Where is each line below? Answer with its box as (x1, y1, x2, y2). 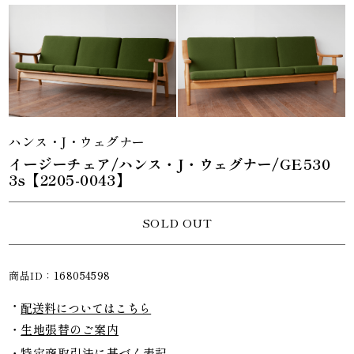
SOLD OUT (141, 214, 213, 232)
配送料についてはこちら (21, 299, 152, 317)
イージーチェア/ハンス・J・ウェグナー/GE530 (9, 153, 331, 175)
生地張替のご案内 (21, 321, 119, 338)
